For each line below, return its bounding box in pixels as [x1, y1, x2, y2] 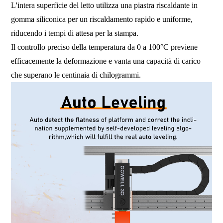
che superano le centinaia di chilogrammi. [11, 70, 141, 79]
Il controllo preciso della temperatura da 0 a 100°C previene [11, 42, 198, 51]
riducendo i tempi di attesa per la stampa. [11, 28, 141, 37]
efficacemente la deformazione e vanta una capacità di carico [11, 56, 203, 65]
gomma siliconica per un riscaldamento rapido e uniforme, [11, 14, 193, 23]
